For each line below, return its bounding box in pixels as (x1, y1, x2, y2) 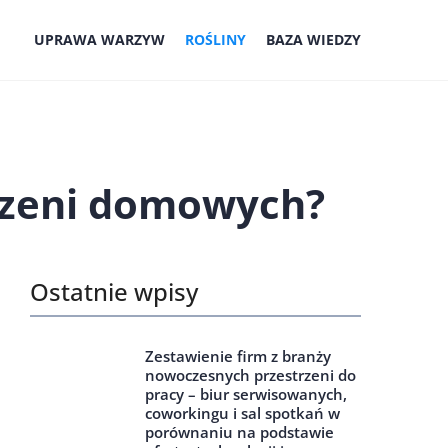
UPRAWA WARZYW (34, 30, 165, 49)
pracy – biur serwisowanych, (145, 384, 347, 404)
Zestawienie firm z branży (145, 346, 331, 366)
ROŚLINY (185, 30, 246, 49)
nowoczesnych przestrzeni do (145, 365, 356, 385)
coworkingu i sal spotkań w (145, 403, 340, 423)
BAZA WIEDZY (266, 30, 361, 49)
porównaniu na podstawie (145, 422, 334, 442)
